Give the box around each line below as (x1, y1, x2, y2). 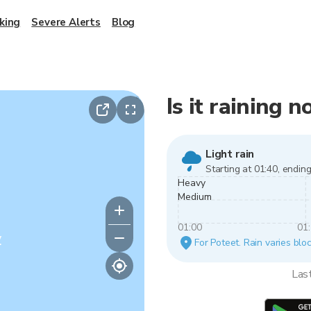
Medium (178, 190, 212, 203)
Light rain (205, 146, 255, 162)
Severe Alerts (31, 15, 101, 29)
